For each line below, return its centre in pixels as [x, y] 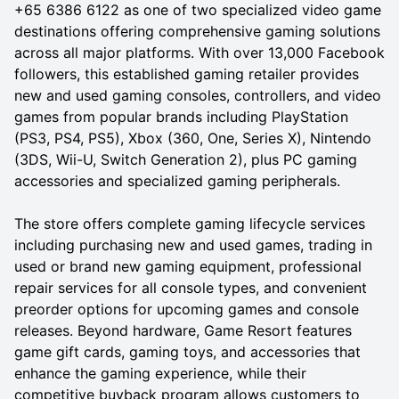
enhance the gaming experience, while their [160, 373]
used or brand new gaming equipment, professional [188, 266]
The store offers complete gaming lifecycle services [190, 223]
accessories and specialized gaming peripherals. [177, 180]
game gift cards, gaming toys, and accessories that [187, 351]
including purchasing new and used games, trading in [193, 244]
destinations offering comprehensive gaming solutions [197, 31]
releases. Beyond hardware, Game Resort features [183, 330]
